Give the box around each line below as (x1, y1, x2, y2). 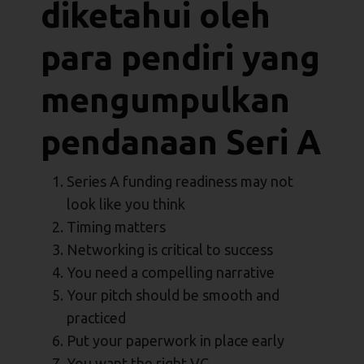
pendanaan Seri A (41, 123, 321, 162)
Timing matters (67, 219, 166, 236)
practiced (67, 310, 126, 327)
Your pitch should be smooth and (67, 287, 279, 304)
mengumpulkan (41, 80, 290, 119)
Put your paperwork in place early (67, 332, 284, 349)
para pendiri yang (41, 38, 320, 77)
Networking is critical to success (67, 241, 273, 258)
